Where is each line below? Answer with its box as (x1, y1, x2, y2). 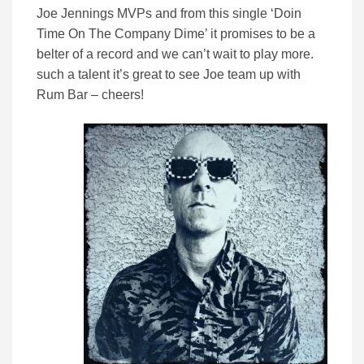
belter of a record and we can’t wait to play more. (37, 47, 314, 62)
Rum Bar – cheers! (37, 88, 144, 102)
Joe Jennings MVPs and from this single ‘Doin (37, 6, 301, 21)
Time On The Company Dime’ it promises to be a (37, 27, 315, 41)
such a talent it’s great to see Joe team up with (37, 67, 301, 82)
